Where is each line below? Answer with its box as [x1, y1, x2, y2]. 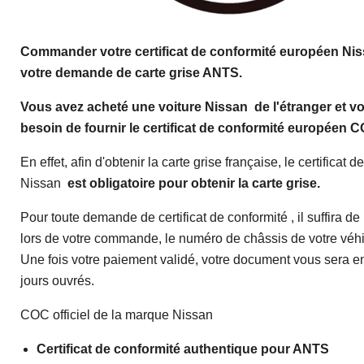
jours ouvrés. [20, 274, 94, 288]
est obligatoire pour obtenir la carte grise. [67, 176, 320, 191]
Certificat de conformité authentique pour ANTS [37, 342, 329, 357]
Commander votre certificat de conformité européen [20, 45, 339, 59]
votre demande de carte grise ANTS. [20, 66, 242, 80]
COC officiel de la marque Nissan [20, 308, 213, 323]
